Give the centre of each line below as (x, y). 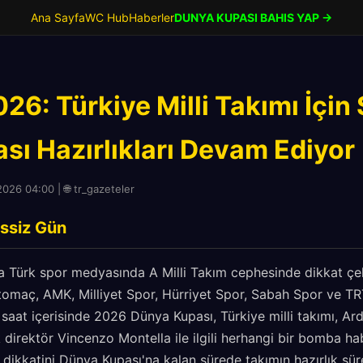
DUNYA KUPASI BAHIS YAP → (253, 17)
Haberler (152, 17)
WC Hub (107, 17)
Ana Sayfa (58, 17)
